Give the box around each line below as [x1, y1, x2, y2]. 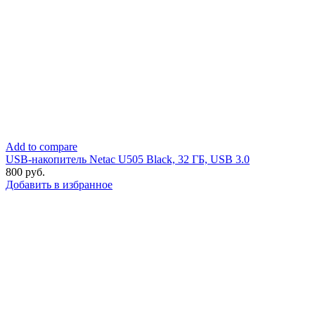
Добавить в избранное [6, 179, 112, 191]
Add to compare [6, 141, 77, 153]
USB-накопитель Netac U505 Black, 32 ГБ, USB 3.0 [6, 153, 250, 165]
